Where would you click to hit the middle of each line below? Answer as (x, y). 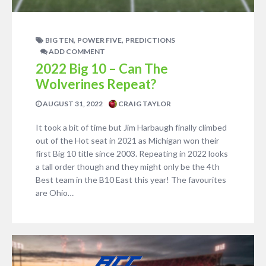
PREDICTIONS (150, 40)
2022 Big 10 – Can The (102, 69)
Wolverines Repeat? (96, 84)
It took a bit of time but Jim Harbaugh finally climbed (131, 127)
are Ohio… (55, 193)
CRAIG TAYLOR (144, 104)
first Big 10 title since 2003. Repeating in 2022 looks (132, 153)
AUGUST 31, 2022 (72, 104)
